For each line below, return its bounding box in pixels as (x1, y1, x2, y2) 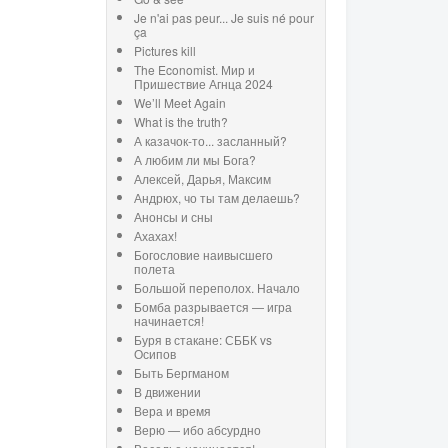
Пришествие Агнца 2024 (134, 75, 273, 93)
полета (134, 260, 175, 278)
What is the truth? (134, 113, 228, 131)
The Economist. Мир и (134, 61, 255, 79)
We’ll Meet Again (134, 94, 226, 112)
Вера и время (134, 402, 211, 420)
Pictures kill (134, 42, 196, 60)
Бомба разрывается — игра (134, 298, 292, 316)
